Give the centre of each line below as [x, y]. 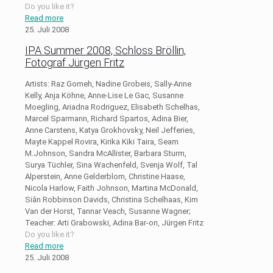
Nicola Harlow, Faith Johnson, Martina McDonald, [112, 188]
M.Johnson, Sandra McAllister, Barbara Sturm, [106, 153]
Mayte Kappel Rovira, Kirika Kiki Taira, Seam [102, 141]
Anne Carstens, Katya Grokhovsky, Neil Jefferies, [110, 130]
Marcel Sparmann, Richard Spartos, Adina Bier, [107, 118]
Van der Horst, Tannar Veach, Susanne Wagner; [108, 211]
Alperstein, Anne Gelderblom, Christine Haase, [105, 176]
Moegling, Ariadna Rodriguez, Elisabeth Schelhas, [112, 107]
